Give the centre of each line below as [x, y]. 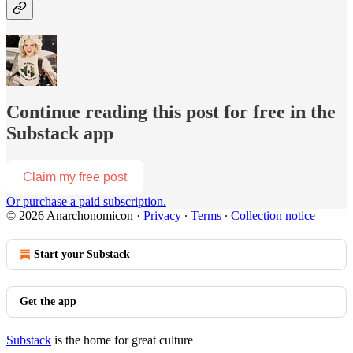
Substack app [60, 134]
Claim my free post [75, 177]
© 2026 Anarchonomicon [70, 216]
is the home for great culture [122, 340]
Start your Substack [82, 255]
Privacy [162, 216]
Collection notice [273, 216]
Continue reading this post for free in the [171, 112]
